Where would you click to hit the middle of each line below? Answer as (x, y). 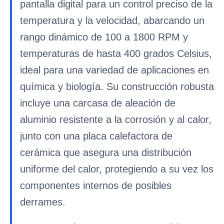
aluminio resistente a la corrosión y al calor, (116, 119)
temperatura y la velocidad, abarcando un (112, 20)
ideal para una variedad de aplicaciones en (114, 70)
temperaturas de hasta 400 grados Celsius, (116, 53)
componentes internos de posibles (96, 185)
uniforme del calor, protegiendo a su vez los (117, 169)
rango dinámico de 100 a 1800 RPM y (104, 37)
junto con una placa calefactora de (96, 136)
